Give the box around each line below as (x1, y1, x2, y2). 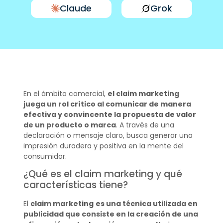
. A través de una (115, 120, 174, 130)
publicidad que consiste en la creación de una (23, 209, 198, 220)
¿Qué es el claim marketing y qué (23, 167, 182, 181)
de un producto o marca (23, 120, 116, 130)
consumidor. (23, 151, 67, 161)
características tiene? (23, 178, 128, 192)
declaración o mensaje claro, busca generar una (23, 130, 193, 140)
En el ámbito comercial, (23, 89, 108, 99)
